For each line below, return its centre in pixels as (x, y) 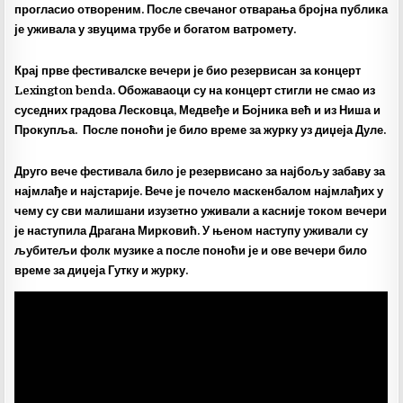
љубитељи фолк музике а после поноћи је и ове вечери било (191, 251)
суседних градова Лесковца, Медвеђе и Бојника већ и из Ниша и (198, 110)
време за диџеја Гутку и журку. (102, 270)
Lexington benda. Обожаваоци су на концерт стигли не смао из (195, 90)
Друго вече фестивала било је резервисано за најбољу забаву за (200, 171)
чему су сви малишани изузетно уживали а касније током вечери (201, 211)
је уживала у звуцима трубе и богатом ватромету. (156, 29)
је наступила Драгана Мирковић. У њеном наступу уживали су (192, 231)
